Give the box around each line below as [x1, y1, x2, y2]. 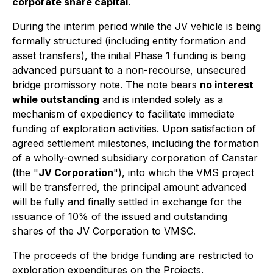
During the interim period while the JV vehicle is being [12, 20, 261, 32]
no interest [200, 79, 253, 91]
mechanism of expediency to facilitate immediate [12, 108, 235, 120]
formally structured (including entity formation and [12, 35, 246, 47]
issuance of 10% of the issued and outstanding [12, 210, 227, 222]
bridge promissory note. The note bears [12, 79, 200, 91]
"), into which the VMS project [113, 166, 254, 179]
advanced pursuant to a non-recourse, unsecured [12, 64, 246, 76]
